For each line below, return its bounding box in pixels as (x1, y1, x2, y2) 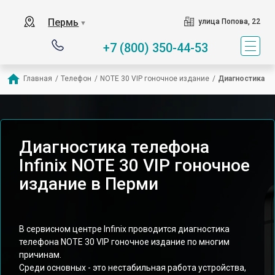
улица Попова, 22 (198, 17, 260, 26)
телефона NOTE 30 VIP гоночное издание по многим (19, 237, 230, 247)
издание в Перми (19, 174, 158, 194)
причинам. (19, 250, 61, 260)
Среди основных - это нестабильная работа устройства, (19, 263, 246, 273)
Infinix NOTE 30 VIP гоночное (19, 155, 250, 176)
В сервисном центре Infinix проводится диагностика (19, 224, 230, 234)
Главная (23, 74, 52, 83)
